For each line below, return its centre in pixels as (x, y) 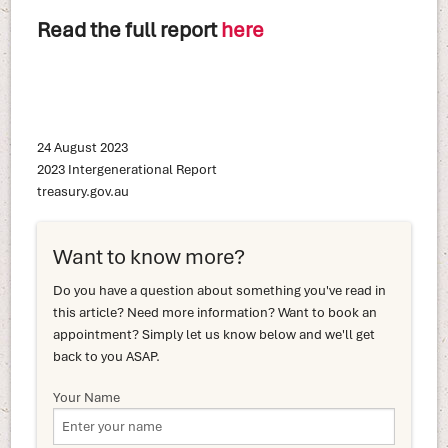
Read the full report (128, 28)
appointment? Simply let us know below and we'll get (213, 333)
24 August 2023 (82, 146)
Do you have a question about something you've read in (219, 289)
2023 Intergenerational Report (126, 168)
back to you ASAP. (106, 355)
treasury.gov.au (82, 190)
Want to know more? (148, 255)
